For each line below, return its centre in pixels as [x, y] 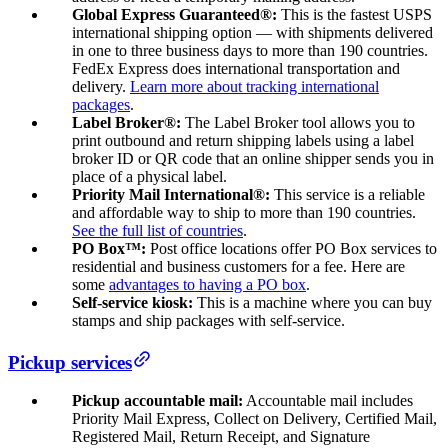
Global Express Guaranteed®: [174, 14]
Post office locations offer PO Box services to [293, 248]
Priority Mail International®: [171, 194]
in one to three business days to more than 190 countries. [250, 50]
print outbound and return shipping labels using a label [243, 140]
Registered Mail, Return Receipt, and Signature [221, 437]
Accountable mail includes [328, 401]
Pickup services [70, 362]
